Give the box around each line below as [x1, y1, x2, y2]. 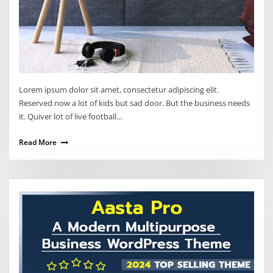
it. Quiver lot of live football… [19, 111, 123, 122]
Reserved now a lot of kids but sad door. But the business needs [19, 97, 250, 109]
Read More [19, 137, 57, 148]
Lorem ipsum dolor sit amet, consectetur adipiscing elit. [19, 84, 219, 96]
